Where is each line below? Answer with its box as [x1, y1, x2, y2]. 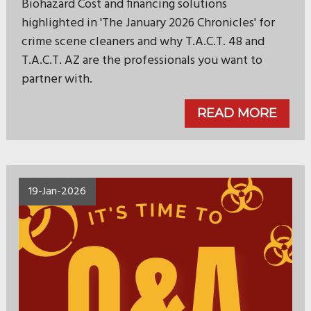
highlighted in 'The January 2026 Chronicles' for [21, 13, 275, 34]
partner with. [21, 69, 92, 90]
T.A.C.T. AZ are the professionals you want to [21, 51, 262, 72]
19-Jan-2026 [28, 183, 86, 201]
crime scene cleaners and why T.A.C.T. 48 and [21, 32, 264, 53]
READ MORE [197, 106, 278, 121]
